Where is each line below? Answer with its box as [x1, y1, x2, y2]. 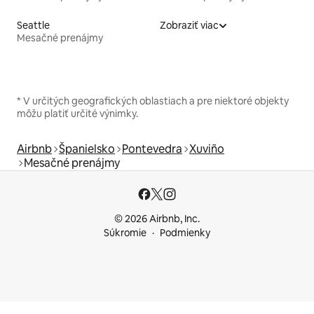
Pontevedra [122, 142, 182, 157]
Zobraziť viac [160, 19, 219, 32]
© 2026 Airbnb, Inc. [114, 212, 200, 226]
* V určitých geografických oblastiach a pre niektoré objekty [17, 95, 289, 108]
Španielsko [59, 142, 115, 157]
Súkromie [104, 226, 146, 240]
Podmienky [160, 226, 210, 240]
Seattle [17, 19, 50, 32]
